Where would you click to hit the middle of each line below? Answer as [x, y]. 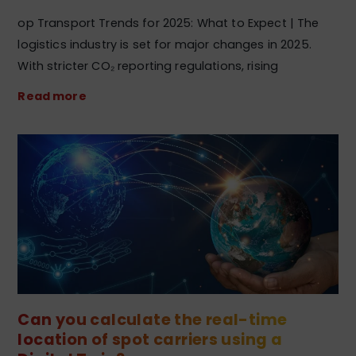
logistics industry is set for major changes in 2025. [164, 44]
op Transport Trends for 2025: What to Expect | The [168, 23]
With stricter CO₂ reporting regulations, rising [148, 66]
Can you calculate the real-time [153, 320]
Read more [52, 96]
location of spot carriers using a [150, 340]
